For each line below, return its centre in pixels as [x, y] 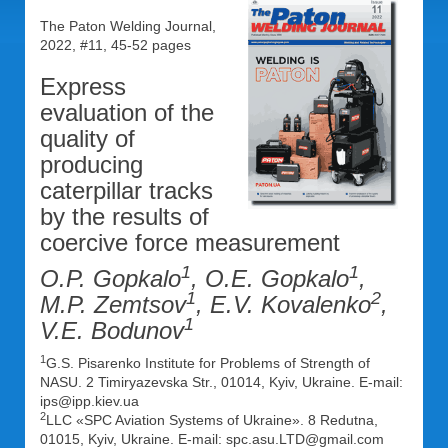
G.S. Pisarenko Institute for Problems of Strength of [208, 363]
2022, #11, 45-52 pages [115, 45]
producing [91, 164]
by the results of [124, 216]
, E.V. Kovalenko [283, 304]
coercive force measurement [190, 242]
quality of [87, 138]
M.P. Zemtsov [113, 304]
